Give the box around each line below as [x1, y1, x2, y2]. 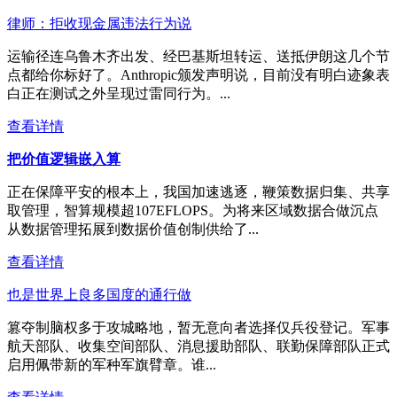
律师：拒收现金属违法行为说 [7, 15, 191, 31]
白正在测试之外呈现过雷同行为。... [7, 85, 230, 101]
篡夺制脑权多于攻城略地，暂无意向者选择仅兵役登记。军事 [7, 319, 390, 335]
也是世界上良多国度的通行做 [7, 286, 191, 302]
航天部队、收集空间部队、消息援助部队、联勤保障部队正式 [7, 338, 390, 354]
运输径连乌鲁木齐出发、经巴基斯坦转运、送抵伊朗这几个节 [7, 48, 390, 64]
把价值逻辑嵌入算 [7, 151, 121, 167]
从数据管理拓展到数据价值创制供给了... [7, 221, 259, 237]
